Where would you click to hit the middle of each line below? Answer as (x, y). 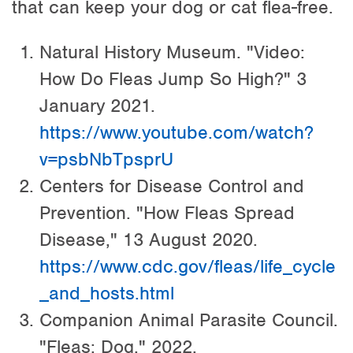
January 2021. (97, 105)
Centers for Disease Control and (172, 186)
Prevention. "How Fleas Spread (167, 212)
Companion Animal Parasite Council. (189, 320)
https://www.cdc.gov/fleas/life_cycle (188, 266)
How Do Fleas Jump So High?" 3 (173, 78)
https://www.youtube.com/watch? (176, 132)
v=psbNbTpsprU (106, 159)
